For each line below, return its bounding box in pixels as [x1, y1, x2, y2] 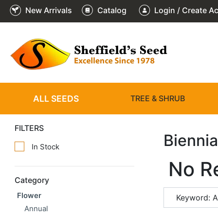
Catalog [95, 5, 127, 16]
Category [15, 175, 49, 185]
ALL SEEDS [33, 93, 79, 104]
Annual [24, 204, 48, 213]
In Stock [32, 142, 59, 151]
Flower [17, 191, 41, 200]
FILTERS [15, 123, 44, 133]
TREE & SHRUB [130, 93, 185, 103]
